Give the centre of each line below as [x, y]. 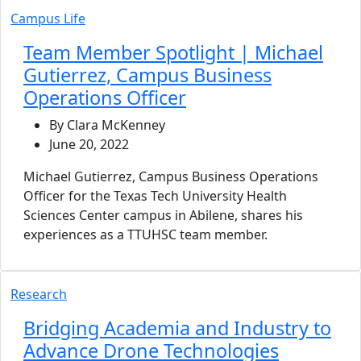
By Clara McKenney [107, 124]
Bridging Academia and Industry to [177, 328]
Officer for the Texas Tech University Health [155, 195]
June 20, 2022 [89, 144]
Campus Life [48, 18]
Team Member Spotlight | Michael [173, 52]
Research [39, 294]
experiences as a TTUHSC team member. [145, 234]
